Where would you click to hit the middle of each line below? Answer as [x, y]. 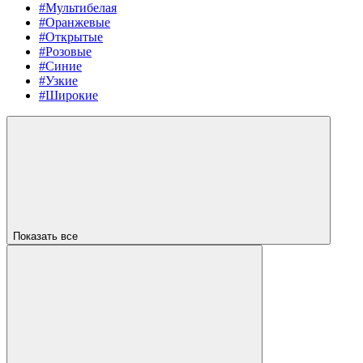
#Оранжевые [75, 23]
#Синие [60, 66]
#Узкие [58, 81]
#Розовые [65, 52]
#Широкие [68, 96]
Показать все [47, 237]
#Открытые [71, 37]
